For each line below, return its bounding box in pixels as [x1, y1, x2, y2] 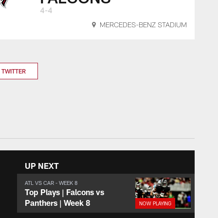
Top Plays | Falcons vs [24, 187, 104, 197]
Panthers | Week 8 [24, 198, 91, 207]
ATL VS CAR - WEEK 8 [24, 180, 78, 186]
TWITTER [1, 68, 26, 74]
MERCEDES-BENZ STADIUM [100, 22, 187, 29]
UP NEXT [24, 161, 59, 170]
